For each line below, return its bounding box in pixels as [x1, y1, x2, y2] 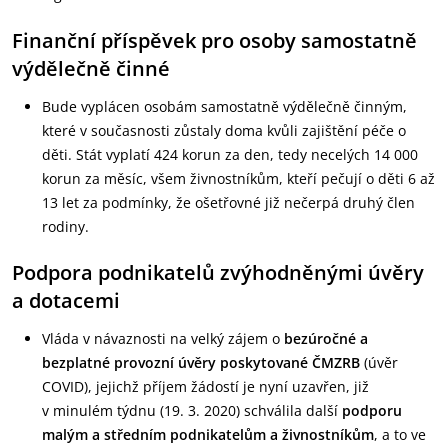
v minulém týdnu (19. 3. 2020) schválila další [42, 401, 342, 420]
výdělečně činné [12, 55, 170, 82]
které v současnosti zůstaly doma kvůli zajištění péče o [42, 121, 406, 140]
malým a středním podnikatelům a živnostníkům [42, 425, 374, 444]
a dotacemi [12, 287, 120, 314]
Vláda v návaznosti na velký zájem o [42, 329, 284, 348]
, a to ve [374, 425, 426, 444]
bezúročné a [284, 329, 368, 348]
